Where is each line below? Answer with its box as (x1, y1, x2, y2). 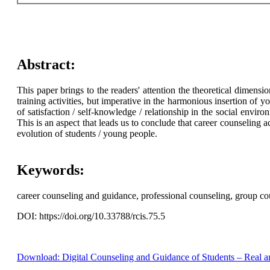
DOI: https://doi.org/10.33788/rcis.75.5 (16, 211, 165, 222)
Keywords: (16, 162, 84, 178)
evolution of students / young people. (16, 128, 157, 139)
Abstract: (16, 57, 75, 73)
